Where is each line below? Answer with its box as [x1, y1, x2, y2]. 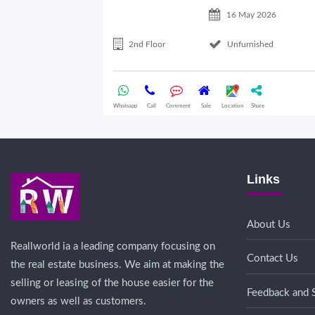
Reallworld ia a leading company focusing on [11, 241, 215, 252]
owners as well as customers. [11, 296, 146, 307]
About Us [247, 219, 290, 230]
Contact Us [247, 253, 298, 264]
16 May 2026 [226, 10, 276, 19]
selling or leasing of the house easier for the [11, 278, 214, 289]
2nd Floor [129, 39, 165, 49]
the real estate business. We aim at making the [11, 259, 224, 271]
